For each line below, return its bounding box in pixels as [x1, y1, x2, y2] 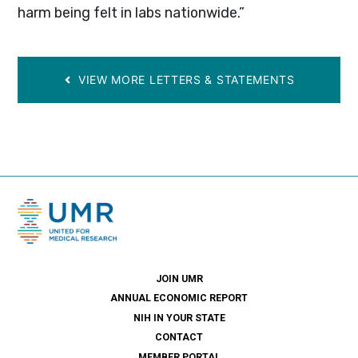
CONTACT [155, 332, 203, 344]
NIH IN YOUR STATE [133, 312, 225, 324]
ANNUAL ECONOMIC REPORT [110, 292, 248, 304]
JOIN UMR [155, 272, 203, 284]
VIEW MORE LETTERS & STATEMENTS [74, 73, 295, 87]
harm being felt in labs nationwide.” [18, 3, 245, 21]
